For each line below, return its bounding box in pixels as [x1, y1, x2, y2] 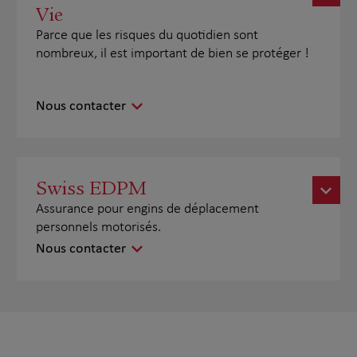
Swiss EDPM [36, 176, 147, 200]
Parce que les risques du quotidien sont [36, 28, 259, 43]
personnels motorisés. [36, 220, 162, 235]
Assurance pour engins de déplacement [36, 202, 260, 217]
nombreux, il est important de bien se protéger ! [36, 46, 310, 61]
